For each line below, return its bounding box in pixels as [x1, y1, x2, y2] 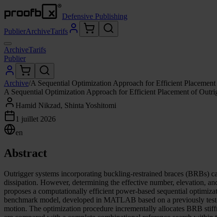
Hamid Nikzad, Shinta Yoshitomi [15, 101, 116, 109]
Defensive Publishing [62, 12, 127, 20]
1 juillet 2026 [15, 115, 56, 123]
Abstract [4, 146, 47, 159]
